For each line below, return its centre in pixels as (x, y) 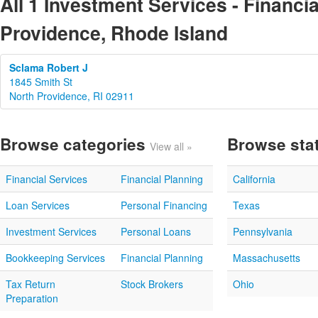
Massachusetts (267, 258)
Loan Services (38, 205)
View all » (171, 146)
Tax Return (31, 284)
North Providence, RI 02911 (72, 96)
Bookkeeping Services (55, 258)
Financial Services (46, 179)
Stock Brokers (152, 284)
